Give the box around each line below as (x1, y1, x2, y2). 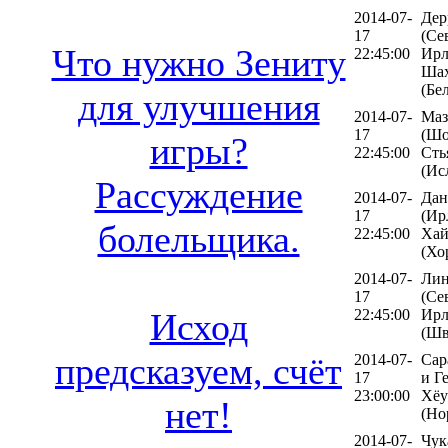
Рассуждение (94, 174, 303, 217)
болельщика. (97, 218, 300, 261)
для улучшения (77, 86, 320, 129)
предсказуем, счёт (55, 350, 342, 393)
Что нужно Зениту (51, 42, 346, 85)
